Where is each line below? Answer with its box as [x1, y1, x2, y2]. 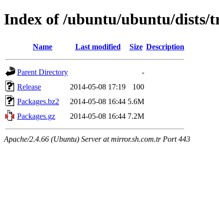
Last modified [75, 42, 121, 51]
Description [146, 42, 184, 51]
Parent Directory [17, 67, 68, 76]
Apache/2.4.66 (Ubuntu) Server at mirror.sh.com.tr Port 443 [4, 134, 190, 143]
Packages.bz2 [17, 97, 59, 106]
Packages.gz [17, 111, 55, 120]
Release [17, 82, 41, 91]
